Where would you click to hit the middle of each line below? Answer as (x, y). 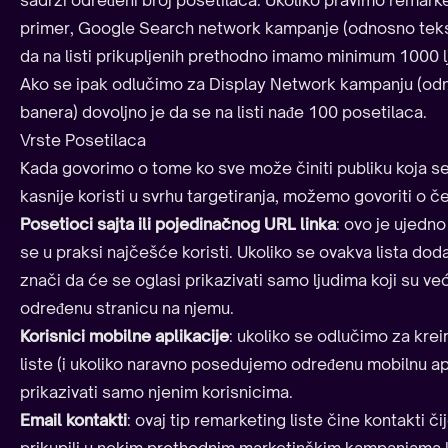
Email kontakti (73, 420)
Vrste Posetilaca (83, 140)
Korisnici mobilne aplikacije (124, 336)
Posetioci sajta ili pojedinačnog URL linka (178, 224)
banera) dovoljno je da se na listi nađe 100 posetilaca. (223, 112)
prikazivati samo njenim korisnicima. (156, 392)
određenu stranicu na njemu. (127, 308)
